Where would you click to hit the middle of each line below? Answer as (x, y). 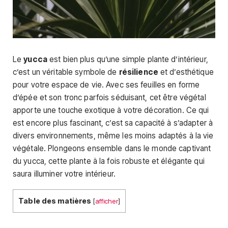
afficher (106, 201)
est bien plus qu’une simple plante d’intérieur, (127, 59)
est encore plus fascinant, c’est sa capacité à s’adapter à (113, 123)
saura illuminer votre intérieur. (64, 174)
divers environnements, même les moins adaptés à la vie (113, 135)
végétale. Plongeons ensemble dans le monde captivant (112, 148)
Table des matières (55, 201)
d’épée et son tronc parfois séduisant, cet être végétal (109, 97)
